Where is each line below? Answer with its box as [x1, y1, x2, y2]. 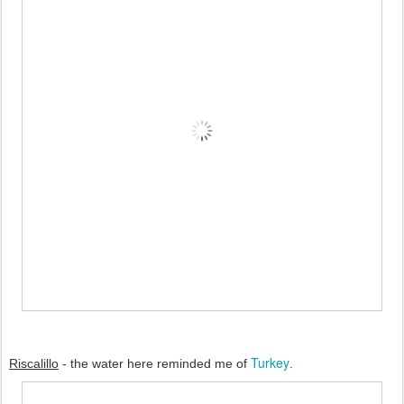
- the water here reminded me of [59, 356, 251, 372]
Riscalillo [9, 356, 59, 372]
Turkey [251, 353, 289, 372]
